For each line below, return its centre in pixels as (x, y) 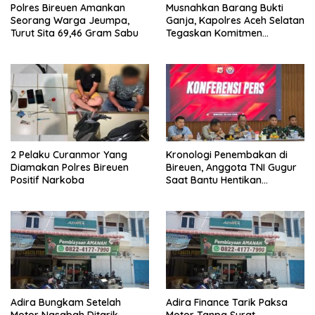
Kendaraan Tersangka (219, 193)
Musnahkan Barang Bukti (225, 8)
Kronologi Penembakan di (227, 155)
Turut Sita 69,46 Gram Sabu (75, 33)
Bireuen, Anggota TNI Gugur (231, 168)
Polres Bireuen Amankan (68, 8)
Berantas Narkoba (210, 46)
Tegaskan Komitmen (214, 33)
